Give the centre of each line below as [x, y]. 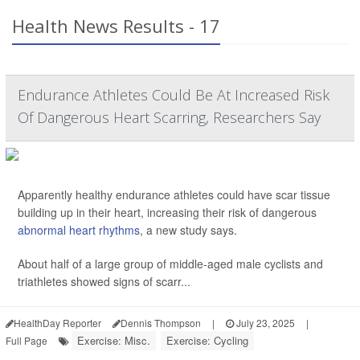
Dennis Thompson [161, 323]
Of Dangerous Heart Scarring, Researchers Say [169, 117]
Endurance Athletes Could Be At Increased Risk [174, 95]
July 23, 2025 [264, 323]
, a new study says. [188, 230]
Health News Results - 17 [116, 26]
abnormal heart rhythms [79, 230]
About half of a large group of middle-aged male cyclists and [170, 264]
